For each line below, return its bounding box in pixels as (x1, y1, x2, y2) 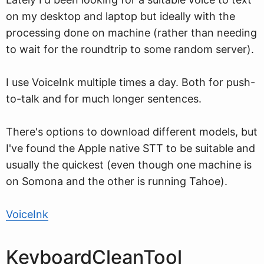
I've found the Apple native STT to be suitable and (6, 142, 255, 154)
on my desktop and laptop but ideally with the (6, 10, 235, 22)
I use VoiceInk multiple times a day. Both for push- (6, 76, 255, 88)
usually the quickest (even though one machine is (6, 159, 252, 171)
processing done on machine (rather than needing (6, 27, 257, 39)
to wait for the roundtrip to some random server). (6, 43, 254, 55)
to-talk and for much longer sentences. (6, 93, 202, 105)
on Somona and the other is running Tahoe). (6, 175, 227, 187)
